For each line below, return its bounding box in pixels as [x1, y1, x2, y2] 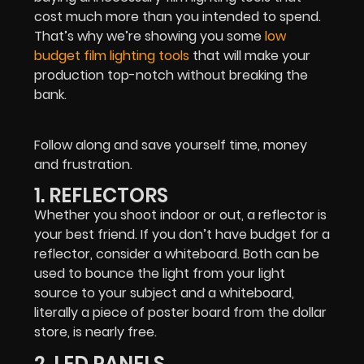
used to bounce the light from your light [34, 264, 285, 284]
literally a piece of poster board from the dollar [34, 303, 327, 323]
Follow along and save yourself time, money [34, 136, 307, 154]
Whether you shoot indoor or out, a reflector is [34, 206, 327, 225]
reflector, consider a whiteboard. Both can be [34, 245, 319, 264]
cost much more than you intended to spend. [34, 6, 321, 26]
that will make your [189, 45, 310, 65]
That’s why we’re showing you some [34, 26, 262, 45]
